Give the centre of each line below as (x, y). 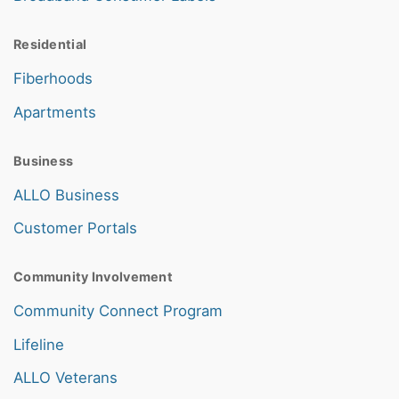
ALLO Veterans (65, 378)
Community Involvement (94, 277)
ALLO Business (66, 195)
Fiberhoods (53, 78)
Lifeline (39, 344)
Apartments (55, 112)
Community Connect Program (118, 311)
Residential (50, 44)
